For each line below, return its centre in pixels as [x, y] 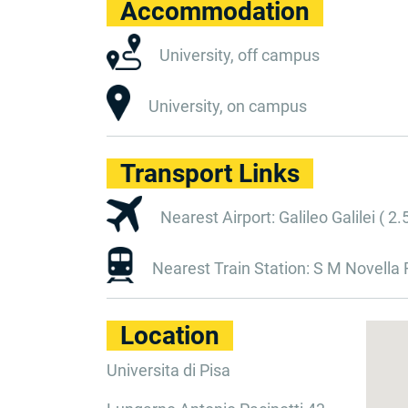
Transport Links [210, 173]
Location [170, 336]
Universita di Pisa [168, 370]
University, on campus [228, 106]
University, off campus [240, 55]
